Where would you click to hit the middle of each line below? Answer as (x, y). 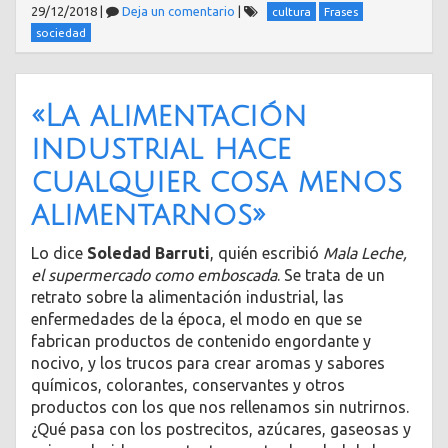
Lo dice (59, 253)
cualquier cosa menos (216, 182)
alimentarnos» (148, 215)
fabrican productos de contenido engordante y (201, 341)
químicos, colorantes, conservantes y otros (188, 385)
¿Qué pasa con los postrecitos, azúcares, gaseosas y (221, 429)
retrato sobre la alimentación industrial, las (187, 297)
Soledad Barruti (148, 253)
